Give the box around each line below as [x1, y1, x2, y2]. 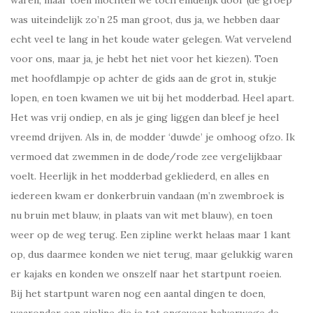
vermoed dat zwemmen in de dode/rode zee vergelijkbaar [10, 150, 282, 163]
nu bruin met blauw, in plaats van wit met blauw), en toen [10, 208, 272, 221]
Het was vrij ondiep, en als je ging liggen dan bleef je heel [10, 110, 279, 124]
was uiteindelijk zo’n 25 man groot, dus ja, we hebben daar [10, 13, 280, 26]
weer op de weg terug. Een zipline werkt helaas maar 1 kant [10, 228, 291, 241]
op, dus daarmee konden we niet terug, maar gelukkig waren [10, 247, 293, 261]
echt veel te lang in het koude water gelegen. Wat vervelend [10, 32, 291, 45]
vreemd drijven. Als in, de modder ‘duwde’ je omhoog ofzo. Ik [10, 130, 295, 143]
